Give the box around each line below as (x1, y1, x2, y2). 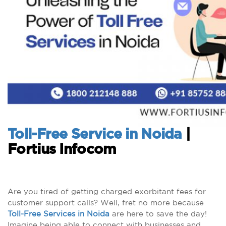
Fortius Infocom (8, 143, 117, 157)
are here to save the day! (109, 209, 207, 218)
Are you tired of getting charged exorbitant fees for (8, 187, 206, 196)
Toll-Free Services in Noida (8, 209, 109, 218)
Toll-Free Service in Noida (8, 128, 182, 142)
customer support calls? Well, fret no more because (8, 198, 204, 207)
